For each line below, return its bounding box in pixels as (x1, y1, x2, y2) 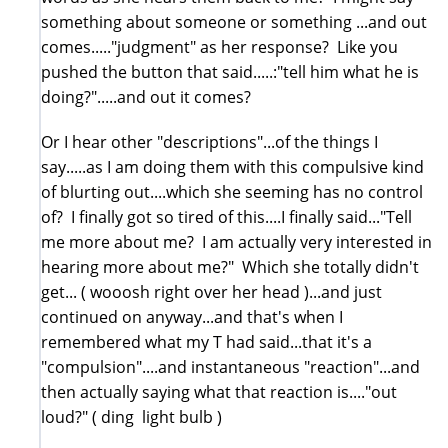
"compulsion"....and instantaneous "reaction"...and (41, 355, 420, 378)
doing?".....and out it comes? (41, 85, 251, 108)
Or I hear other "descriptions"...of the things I (41, 130, 378, 153)
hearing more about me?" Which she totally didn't (41, 255, 419, 278)
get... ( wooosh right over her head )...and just (41, 280, 382, 303)
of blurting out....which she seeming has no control (41, 180, 423, 203)
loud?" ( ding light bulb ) (41, 405, 222, 428)
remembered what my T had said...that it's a (41, 330, 372, 353)
